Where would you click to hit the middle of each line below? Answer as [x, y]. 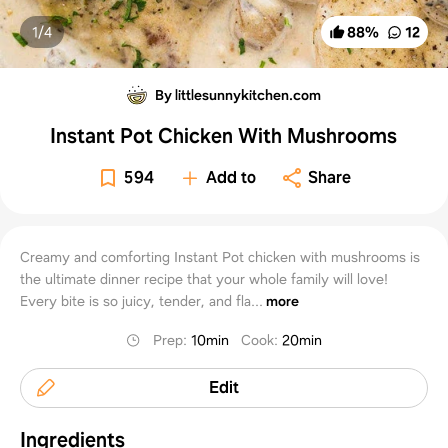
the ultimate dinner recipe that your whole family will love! [204, 278]
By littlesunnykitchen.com [237, 94]
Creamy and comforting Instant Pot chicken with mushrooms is [220, 256]
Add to [231, 177]
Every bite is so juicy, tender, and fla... [141, 300]
